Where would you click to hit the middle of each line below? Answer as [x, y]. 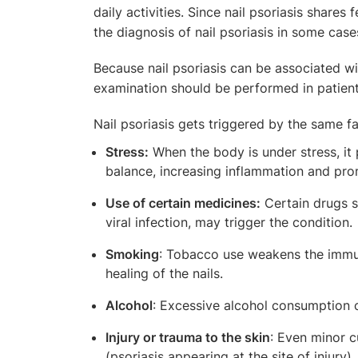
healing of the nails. [164, 273]
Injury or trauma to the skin [188, 337]
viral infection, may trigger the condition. [229, 222]
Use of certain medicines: [183, 203]
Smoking [132, 254]
